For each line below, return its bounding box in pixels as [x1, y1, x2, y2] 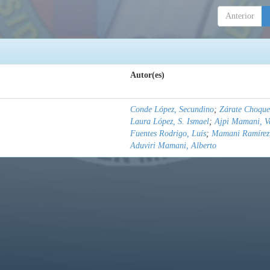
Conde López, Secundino [130, 105, 214, 115]
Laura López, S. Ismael [130, 117, 209, 127]
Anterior [225, 11, 254, 21]
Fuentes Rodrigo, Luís [130, 129, 206, 139]
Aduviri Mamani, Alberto [130, 141, 216, 151]
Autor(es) [130, 71, 165, 80]
